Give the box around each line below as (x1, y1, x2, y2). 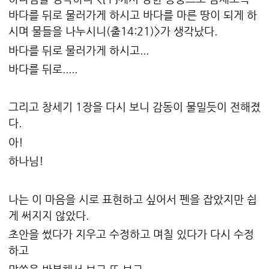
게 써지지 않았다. (8, 208, 89, 222)
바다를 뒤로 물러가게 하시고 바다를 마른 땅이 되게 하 (8, 8, 257, 22)
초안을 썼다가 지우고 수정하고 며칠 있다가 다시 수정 (8, 228, 254, 241)
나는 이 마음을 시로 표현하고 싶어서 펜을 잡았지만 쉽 (8, 192, 257, 205)
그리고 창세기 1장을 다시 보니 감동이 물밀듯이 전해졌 (8, 100, 261, 113)
